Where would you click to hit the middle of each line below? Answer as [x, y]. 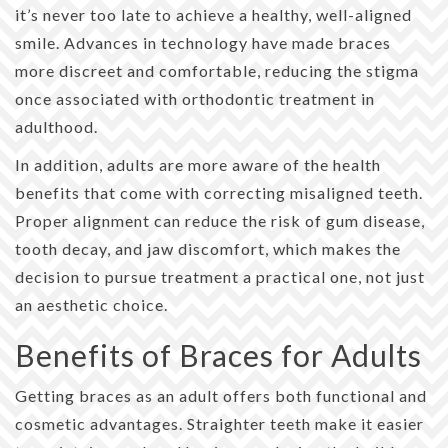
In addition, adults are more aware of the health [198, 164]
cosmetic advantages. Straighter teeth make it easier [219, 423]
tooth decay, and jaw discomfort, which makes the [208, 248]
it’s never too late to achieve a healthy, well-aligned [213, 14]
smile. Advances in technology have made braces [203, 42]
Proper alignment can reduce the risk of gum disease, [220, 220]
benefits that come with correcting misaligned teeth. [219, 192]
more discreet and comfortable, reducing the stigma [217, 70]
